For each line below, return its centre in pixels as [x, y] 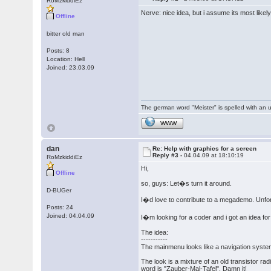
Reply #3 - [168, 155]
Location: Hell [66, 59]
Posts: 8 [58, 51]
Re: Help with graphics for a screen [205, 149]
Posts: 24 [60, 207]
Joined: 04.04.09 [71, 216]
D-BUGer [59, 190]
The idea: [155, 232]
